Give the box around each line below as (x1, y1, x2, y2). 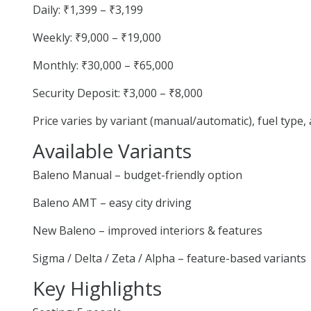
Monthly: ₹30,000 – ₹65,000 (33, 57, 174, 73)
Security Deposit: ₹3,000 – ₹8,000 (33, 85, 203, 101)
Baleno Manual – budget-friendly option (33, 167, 242, 183)
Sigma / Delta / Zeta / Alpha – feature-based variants (33, 250, 306, 266)
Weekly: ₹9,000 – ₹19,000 (33, 29, 161, 45)
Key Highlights (33, 274, 162, 301)
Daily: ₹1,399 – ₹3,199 (33, 1, 143, 17)
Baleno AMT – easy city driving (33, 194, 192, 210)
